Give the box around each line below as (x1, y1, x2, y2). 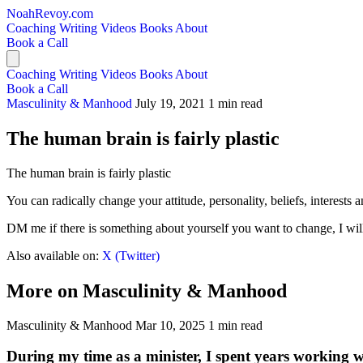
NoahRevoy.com (6, 6, 93, 20)
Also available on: (6, 248, 102, 263)
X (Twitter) (102, 248, 160, 263)
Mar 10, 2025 (135, 318, 205, 332)
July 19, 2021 (135, 96, 205, 110)
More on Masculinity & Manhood (6, 280, 287, 301)
